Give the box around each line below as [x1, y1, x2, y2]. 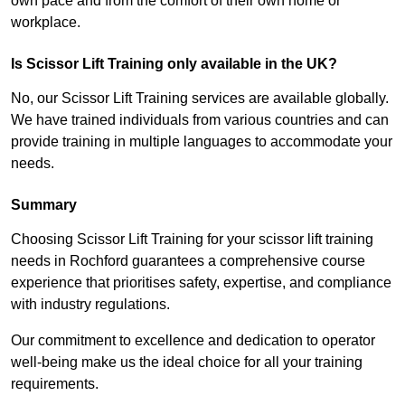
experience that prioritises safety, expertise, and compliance [11, 275, 391, 291]
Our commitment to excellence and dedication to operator [11, 333, 375, 349]
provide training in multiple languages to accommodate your [11, 134, 392, 150]
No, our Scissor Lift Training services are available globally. [11, 90, 389, 107]
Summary [11, 197, 77, 213]
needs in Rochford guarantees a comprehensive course [11, 253, 365, 269]
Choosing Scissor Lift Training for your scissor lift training [11, 231, 373, 248]
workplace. [11, 14, 80, 31]
